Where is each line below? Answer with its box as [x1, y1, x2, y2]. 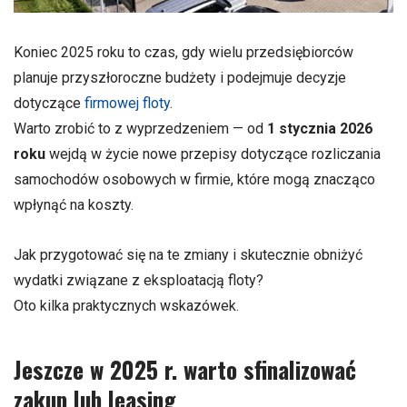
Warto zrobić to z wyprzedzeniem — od [14, 120, 267, 137]
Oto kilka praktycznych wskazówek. [14, 297, 239, 315]
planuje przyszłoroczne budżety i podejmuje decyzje [14, 69, 346, 86]
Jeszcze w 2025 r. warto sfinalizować [14, 351, 356, 386]
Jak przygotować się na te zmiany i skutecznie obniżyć [14, 246, 362, 264]
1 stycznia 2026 [267, 120, 372, 137]
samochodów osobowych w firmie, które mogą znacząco [14, 171, 375, 188]
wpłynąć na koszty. [14, 196, 134, 213]
